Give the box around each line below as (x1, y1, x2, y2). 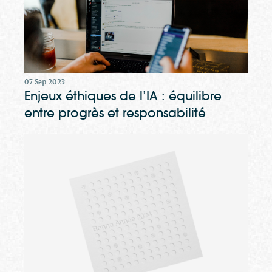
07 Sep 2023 (24, 77, 65, 87)
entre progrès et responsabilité (24, 105, 206, 121)
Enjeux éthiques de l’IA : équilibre (24, 88, 222, 104)
